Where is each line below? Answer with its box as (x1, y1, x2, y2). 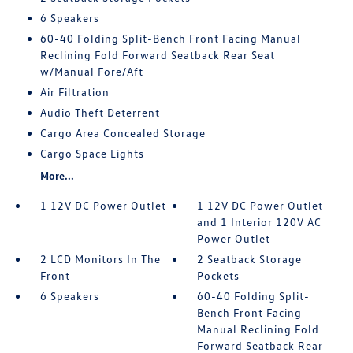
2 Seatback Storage (197, 251, 303, 266)
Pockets (197, 268, 240, 282)
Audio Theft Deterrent (39, 105, 160, 119)
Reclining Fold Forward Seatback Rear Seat (39, 47, 275, 61)
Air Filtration (39, 84, 110, 98)
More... (39, 168, 74, 182)
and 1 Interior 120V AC (197, 214, 322, 229)
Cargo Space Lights (39, 146, 144, 160)
